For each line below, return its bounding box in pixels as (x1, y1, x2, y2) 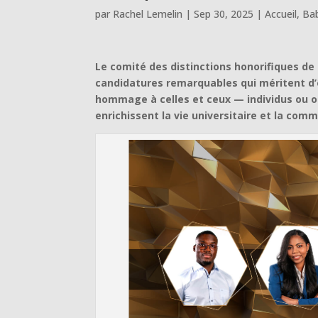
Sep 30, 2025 (194, 6, 254, 21)
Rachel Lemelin (113, 6, 183, 21)
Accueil (265, 6, 297, 21)
